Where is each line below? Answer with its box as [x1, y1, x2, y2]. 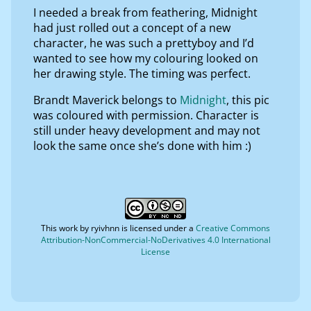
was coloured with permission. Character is [33, 107, 259, 123]
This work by [41, 221, 91, 234]
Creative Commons [196, 221, 270, 234]
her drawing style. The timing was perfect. [33, 65, 251, 81]
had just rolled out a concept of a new [33, 19, 230, 35]
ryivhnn [91, 221, 119, 234]
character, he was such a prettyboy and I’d [33, 35, 254, 51]
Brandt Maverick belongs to [33, 92, 180, 108]
